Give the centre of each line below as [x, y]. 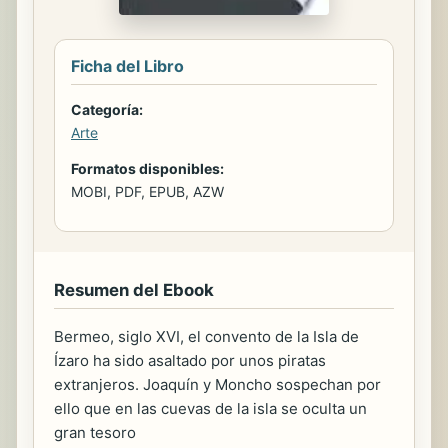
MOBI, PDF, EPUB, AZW [147, 191]
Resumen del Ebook [134, 290]
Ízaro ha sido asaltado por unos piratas [190, 360]
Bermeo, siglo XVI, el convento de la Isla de [206, 336]
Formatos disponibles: [147, 168]
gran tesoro [95, 432]
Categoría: [107, 109]
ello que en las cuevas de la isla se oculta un [210, 408]
